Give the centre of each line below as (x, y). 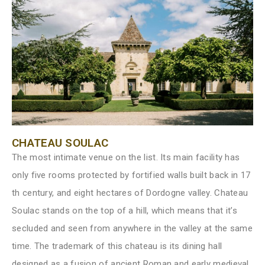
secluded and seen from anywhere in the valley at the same (132, 228)
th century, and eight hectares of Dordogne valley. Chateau (130, 193)
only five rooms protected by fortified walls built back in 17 (131, 175)
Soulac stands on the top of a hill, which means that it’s (125, 210)
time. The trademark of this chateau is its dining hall (117, 246)
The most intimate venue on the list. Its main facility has (126, 157)
